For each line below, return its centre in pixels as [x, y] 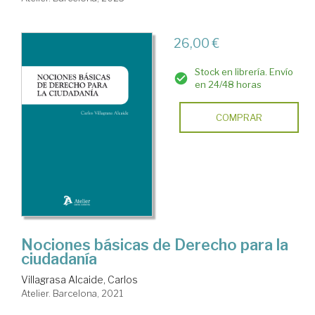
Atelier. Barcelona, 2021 [72, 294]
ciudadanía [59, 259]
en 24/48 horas [228, 85]
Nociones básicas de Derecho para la [155, 245]
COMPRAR [239, 118]
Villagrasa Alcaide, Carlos [79, 280]
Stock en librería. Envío [244, 72]
